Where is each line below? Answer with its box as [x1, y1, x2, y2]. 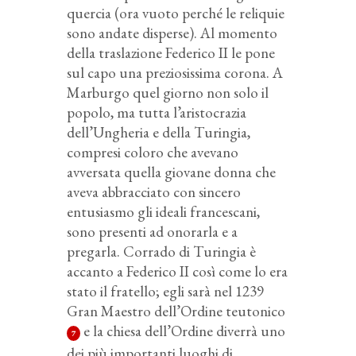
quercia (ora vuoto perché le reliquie [67, 3, 284, 24]
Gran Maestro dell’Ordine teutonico [67, 301, 285, 322]
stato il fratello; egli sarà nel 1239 [67, 281, 264, 302]
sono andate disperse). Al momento [67, 23, 277, 44]
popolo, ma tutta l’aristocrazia [67, 103, 246, 123]
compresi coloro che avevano [67, 142, 238, 163]
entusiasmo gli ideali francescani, [67, 202, 260, 222]
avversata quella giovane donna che [67, 162, 276, 183]
